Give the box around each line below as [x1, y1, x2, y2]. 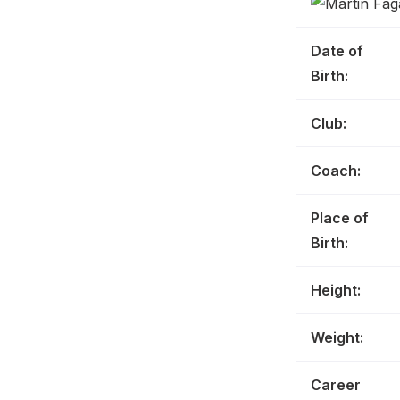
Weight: [311, 329, 363, 346]
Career [311, 376, 361, 394]
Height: [311, 281, 361, 299]
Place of [311, 209, 369, 227]
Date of [311, 42, 363, 60]
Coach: [311, 162, 361, 179]
